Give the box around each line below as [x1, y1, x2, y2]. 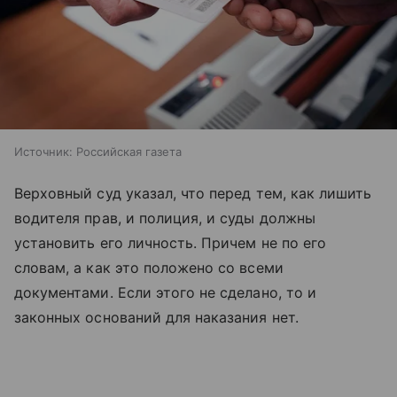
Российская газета [76, 144, 182, 160]
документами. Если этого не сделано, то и [14, 284, 316, 302]
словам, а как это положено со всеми [14, 259, 284, 277]
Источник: [14, 144, 73, 160]
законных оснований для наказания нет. [14, 308, 299, 327]
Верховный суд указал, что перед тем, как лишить [14, 184, 372, 203]
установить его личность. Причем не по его [14, 234, 326, 253]
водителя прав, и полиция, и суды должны [14, 209, 315, 228]
